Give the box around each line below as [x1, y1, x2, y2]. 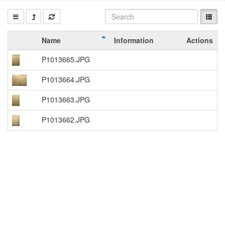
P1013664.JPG [42, 74, 90, 84]
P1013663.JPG [42, 94, 90, 104]
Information [114, 35, 154, 45]
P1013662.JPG [42, 115, 90, 125]
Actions [186, 35, 213, 45]
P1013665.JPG [42, 54, 90, 64]
